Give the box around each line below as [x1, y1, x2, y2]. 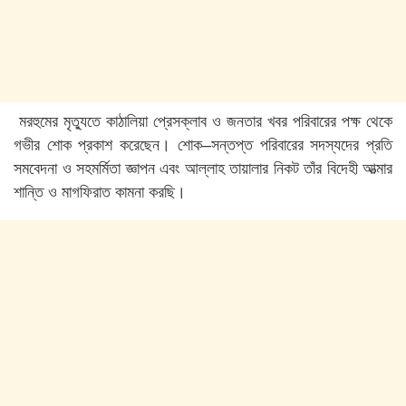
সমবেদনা [14, 159, 57, 178]
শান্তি [14, 182, 43, 201]
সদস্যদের [310, 135, 360, 154]
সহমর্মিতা [76, 159, 121, 178]
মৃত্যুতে [63, 111, 101, 130]
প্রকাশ [78, 135, 113, 154]
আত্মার [362, 159, 392, 178]
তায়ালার [229, 159, 268, 178]
